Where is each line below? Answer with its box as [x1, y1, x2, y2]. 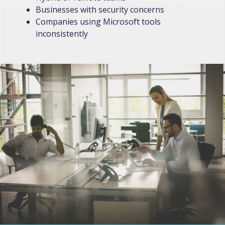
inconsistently [36, 28, 88, 39]
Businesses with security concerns [36, 4, 164, 15]
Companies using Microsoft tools [36, 16, 161, 27]
